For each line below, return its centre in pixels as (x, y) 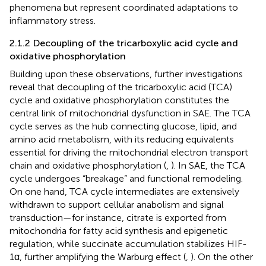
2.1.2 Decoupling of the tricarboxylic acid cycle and (124, 43)
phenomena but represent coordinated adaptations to (124, 7)
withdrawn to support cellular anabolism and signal (117, 204)
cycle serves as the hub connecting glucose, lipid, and (123, 126)
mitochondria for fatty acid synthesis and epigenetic (119, 230)
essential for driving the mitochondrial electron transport (129, 152)
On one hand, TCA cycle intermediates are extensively (124, 191)
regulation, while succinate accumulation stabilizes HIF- (128, 243)
